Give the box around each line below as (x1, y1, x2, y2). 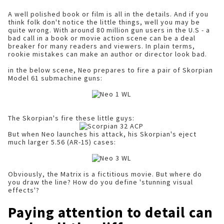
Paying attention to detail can (8, 203, 213, 221)
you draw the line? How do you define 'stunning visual (8, 177, 193, 186)
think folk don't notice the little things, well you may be (8, 17, 200, 26)
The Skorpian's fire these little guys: (8, 113, 134, 122)
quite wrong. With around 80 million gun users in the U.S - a (8, 25, 210, 34)
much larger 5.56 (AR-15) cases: (8, 137, 116, 146)
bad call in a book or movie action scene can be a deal (8, 33, 195, 42)
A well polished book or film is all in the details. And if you (8, 9, 208, 18)
